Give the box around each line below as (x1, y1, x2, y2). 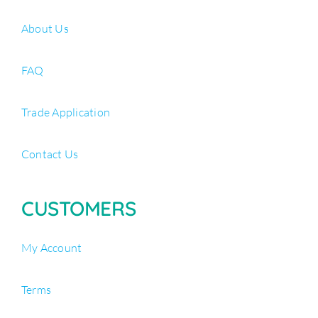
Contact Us (21, 146, 79, 161)
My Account (21, 240, 82, 255)
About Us (21, 21, 69, 35)
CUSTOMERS (21, 195, 136, 221)
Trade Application (21, 104, 111, 119)
